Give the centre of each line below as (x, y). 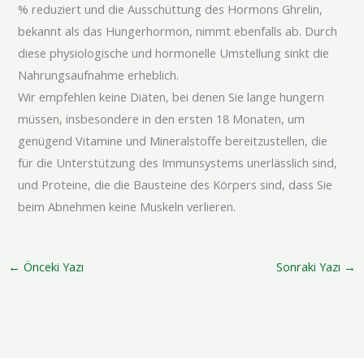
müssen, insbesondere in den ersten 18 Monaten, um (162, 118)
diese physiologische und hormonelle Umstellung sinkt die (174, 52)
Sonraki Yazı (310, 267)
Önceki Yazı (52, 267)
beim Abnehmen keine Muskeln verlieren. (127, 206)
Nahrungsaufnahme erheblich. (99, 74)
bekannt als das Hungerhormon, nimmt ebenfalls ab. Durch (178, 30)
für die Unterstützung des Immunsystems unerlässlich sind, (178, 162)
